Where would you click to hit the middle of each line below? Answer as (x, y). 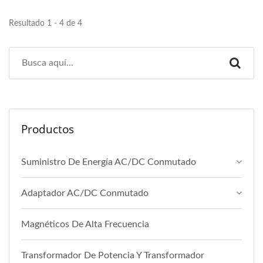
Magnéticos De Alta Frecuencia (85, 225)
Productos (48, 129)
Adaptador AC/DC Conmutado (85, 193)
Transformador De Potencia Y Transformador (113, 256)
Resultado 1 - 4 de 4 (45, 24)
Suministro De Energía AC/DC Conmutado (109, 162)
